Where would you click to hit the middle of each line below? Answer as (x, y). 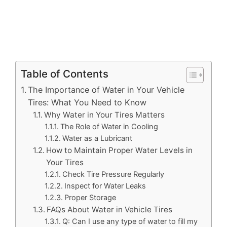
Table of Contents (65, 73)
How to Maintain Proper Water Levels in (120, 150)
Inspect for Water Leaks (105, 186)
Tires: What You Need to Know (87, 102)
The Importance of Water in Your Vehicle (106, 89)
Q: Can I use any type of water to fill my (130, 221)
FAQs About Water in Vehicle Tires (110, 209)
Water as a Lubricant (98, 138)
